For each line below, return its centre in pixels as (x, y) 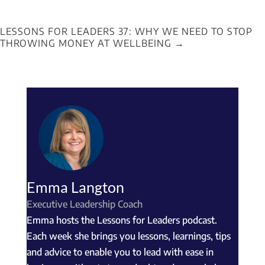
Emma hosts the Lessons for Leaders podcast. (122, 220)
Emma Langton (75, 187)
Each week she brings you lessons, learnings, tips (128, 236)
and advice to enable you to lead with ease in (120, 252)
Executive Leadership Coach (84, 204)
